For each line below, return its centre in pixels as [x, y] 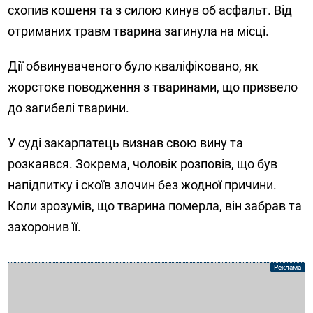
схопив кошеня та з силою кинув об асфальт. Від [150, 10]
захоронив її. [45, 227]
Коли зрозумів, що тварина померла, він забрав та [155, 206]
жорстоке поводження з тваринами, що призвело [153, 87]
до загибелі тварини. [69, 108]
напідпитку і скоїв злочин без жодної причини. [143, 185]
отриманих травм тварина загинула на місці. [139, 31]
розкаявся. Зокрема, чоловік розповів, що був [143, 164]
